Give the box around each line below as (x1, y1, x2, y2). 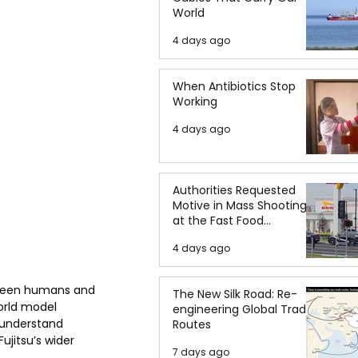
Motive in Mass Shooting (173, 197, 307, 213)
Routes (173, 316, 211, 332)
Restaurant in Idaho (173, 228, 281, 244)
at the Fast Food (173, 213, 264, 229)
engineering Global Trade (173, 301, 313, 317)
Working (173, 93, 217, 109)
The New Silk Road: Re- (173, 286, 297, 302)
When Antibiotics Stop (173, 78, 296, 94)
